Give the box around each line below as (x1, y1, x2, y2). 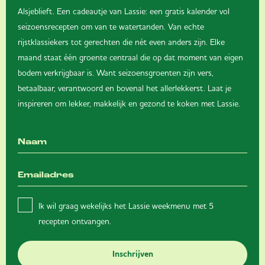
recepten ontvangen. (38, 215, 111, 227)
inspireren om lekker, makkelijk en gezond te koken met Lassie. (18, 98, 240, 109)
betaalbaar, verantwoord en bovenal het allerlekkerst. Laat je (18, 82, 231, 93)
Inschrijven (112, 250, 153, 258)
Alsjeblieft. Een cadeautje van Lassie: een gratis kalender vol (18, 5, 230, 17)
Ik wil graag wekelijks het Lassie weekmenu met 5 (38, 200, 214, 211)
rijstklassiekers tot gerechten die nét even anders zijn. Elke (18, 36, 225, 47)
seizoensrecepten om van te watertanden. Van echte (18, 21, 204, 32)
